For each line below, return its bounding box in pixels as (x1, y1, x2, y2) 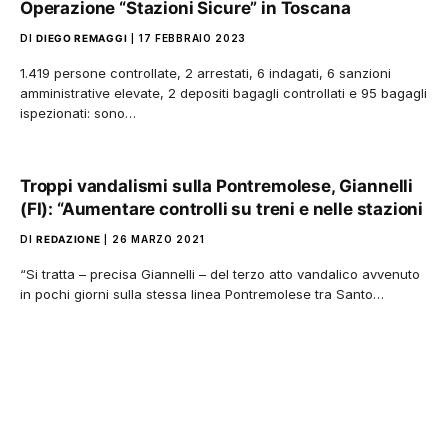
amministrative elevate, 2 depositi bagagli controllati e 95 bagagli (20, 84, 427, 101)
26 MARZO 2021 (112, 232, 205, 245)
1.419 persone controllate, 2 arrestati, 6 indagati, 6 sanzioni (20, 64, 391, 81)
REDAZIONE (36, 232, 101, 245)
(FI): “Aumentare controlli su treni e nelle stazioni (20, 198, 424, 219)
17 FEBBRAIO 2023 (138, 31, 247, 44)
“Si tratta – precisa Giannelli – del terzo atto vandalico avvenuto (20, 265, 420, 282)
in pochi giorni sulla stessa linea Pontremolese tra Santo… (20, 285, 384, 302)
